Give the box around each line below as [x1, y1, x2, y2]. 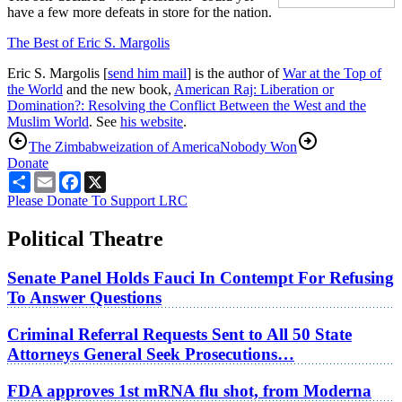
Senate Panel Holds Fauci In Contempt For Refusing [7, 268, 394, 288]
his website [120, 113, 183, 129]
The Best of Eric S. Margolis [7, 34, 170, 50]
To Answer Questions [7, 288, 162, 308]
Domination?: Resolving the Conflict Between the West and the [7, 97, 366, 113]
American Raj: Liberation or [174, 81, 334, 97]
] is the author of [187, 65, 283, 81]
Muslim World [7, 113, 89, 129]
